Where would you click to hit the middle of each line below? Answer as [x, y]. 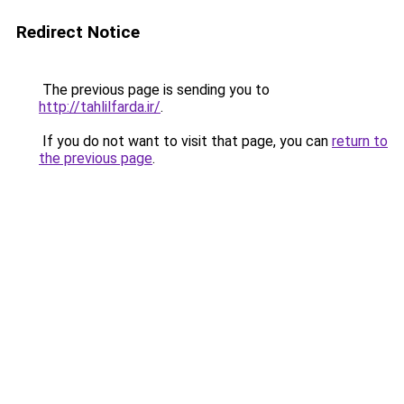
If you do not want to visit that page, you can [185, 141]
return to [360, 141]
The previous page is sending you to [154, 90]
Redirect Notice [78, 32]
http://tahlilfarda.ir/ [100, 107]
